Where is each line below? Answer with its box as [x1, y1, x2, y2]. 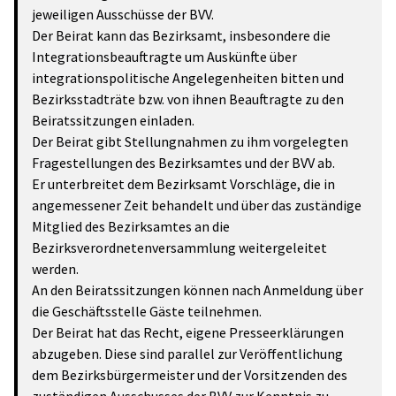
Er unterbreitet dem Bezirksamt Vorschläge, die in [32, 175, 335, 193]
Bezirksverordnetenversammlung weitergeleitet [32, 239, 327, 256]
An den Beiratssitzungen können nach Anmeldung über [32, 281, 363, 299]
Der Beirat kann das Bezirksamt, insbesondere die [32, 27, 331, 44]
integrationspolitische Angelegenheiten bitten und [32, 69, 344, 87]
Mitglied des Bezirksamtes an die [32, 217, 230, 235]
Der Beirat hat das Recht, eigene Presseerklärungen [32, 324, 344, 341]
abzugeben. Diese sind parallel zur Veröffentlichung [32, 345, 343, 362]
